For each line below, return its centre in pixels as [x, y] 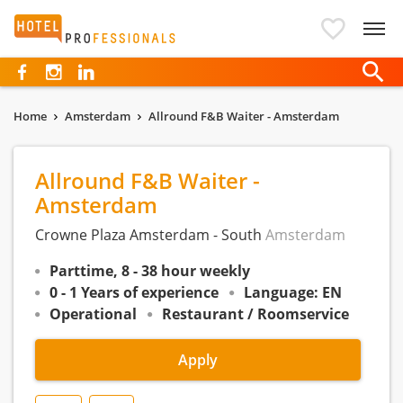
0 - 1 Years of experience [134, 292]
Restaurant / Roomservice [255, 314]
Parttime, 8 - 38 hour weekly [150, 271]
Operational [93, 314]
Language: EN [293, 292]
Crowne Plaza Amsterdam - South [150, 235]
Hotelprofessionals [87, 25]
